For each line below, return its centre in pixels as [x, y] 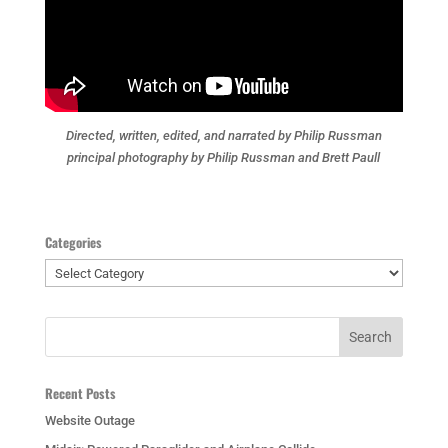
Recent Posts [80, 393]
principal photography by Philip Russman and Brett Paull [224, 158]
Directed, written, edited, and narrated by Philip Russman [223, 136]
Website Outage [89, 421]
